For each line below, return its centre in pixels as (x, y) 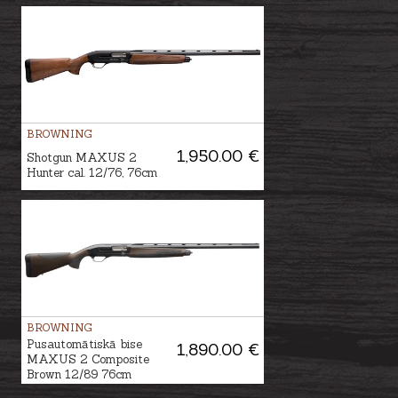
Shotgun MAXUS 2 (82, 157)
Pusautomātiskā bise (84, 344)
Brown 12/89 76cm (79, 374)
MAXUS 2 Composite (88, 359)
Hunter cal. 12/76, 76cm (92, 172)
